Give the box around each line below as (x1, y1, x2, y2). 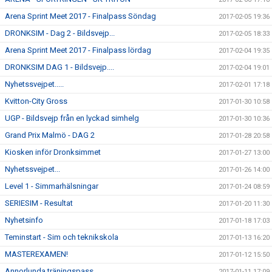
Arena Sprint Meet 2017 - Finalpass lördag (5, 45, 151, 55)
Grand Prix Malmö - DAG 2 (5, 130, 95, 140)
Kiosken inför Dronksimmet (5, 147, 101, 157)
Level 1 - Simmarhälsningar (5, 181, 98, 191)
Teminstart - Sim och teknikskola (5, 232, 118, 242)
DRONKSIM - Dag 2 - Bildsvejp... (5, 28, 115, 38)
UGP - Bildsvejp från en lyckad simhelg (5, 113, 139, 123)
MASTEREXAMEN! (5, 249, 68, 259)
